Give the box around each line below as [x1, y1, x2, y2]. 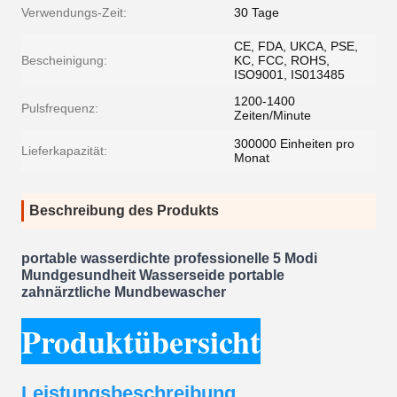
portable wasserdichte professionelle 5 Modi [21, 250, 317, 267]
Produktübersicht [21, 318, 261, 365]
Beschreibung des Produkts [29, 203, 219, 219]
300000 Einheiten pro [234, 136, 354, 152]
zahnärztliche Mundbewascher [21, 284, 226, 300]
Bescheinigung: [21, 53, 107, 68]
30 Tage [234, 5, 279, 20]
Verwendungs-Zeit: [21, 5, 127, 20]
